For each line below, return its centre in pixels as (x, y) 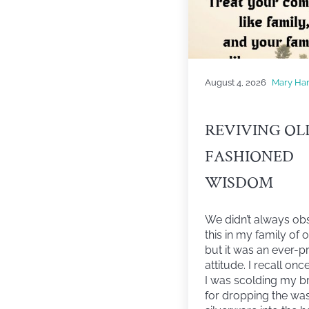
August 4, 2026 (236, 82)
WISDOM (239, 183)
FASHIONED (250, 157)
